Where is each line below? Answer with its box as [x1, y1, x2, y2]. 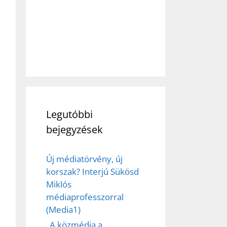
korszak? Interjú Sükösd [46, 166, 139, 178]
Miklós [46, 178, 71, 191]
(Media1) [46, 204, 81, 216]
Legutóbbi [46, 107, 93, 122]
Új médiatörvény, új [46, 153, 123, 165]
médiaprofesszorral [46, 191, 124, 203]
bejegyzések [46, 123, 103, 137]
